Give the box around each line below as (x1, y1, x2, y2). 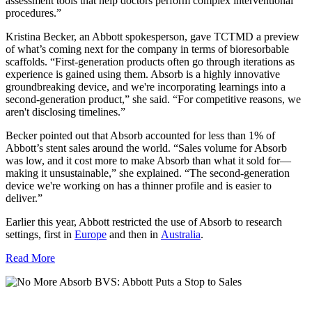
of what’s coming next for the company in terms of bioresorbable (6, 42, 289, 55)
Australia (161, 228, 201, 240)
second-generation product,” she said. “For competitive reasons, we (6, 93, 301, 105)
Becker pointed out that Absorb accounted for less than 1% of (6, 129, 275, 141)
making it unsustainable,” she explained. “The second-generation (6, 166, 290, 179)
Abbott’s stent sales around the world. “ (6, 141, 178, 154)
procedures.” (6, 6, 61, 19)
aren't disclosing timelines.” (6, 105, 125, 118)
